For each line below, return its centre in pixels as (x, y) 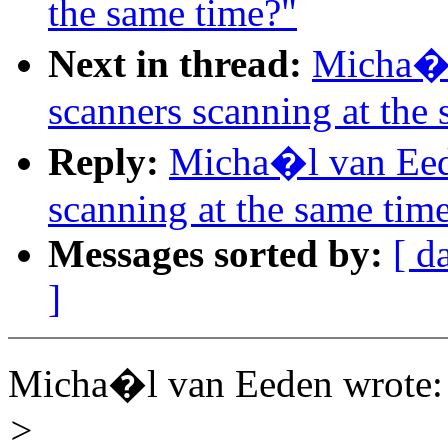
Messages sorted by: (215, 254)
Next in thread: (175, 64)
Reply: (103, 162)
